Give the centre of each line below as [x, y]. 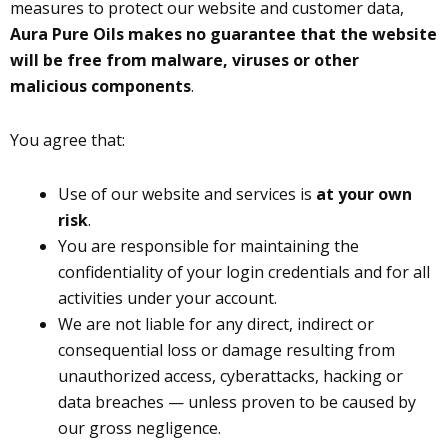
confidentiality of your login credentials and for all [244, 272]
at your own [364, 194]
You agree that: [67, 140]
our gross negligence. [139, 428]
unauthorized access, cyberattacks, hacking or [230, 376]
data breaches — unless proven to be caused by [237, 402]
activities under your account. [167, 298]
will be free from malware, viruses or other [184, 60]
